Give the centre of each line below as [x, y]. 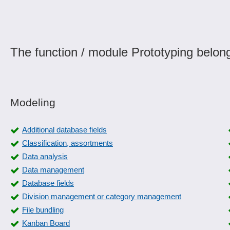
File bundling [43, 210]
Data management [53, 170]
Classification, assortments [68, 143]
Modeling [33, 102]
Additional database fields [64, 130]
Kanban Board [46, 223]
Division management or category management [102, 196]
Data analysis [45, 156]
